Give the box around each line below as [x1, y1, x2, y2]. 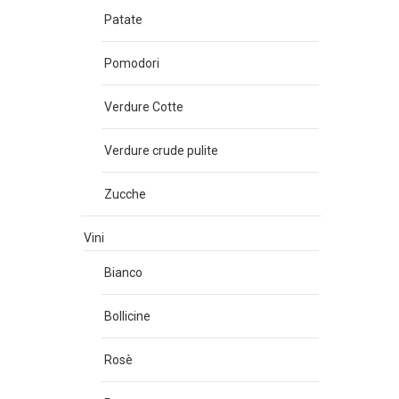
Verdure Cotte [104, 100, 183, 114]
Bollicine [104, 309, 151, 323]
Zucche [104, 187, 146, 201]
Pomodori [104, 56, 159, 70]
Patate [104, 12, 142, 27]
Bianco [104, 265, 142, 280]
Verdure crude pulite [104, 143, 218, 158]
